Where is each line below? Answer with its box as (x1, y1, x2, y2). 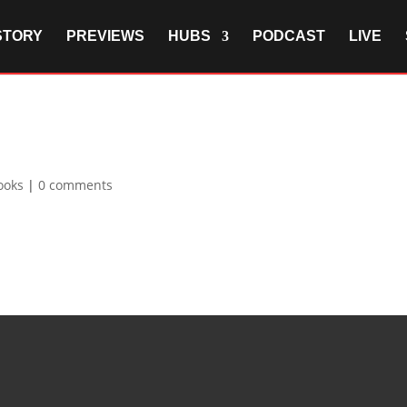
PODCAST (253, 28, 325, 44)
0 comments (38, 176, 114, 194)
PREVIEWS (66, 28, 144, 44)
